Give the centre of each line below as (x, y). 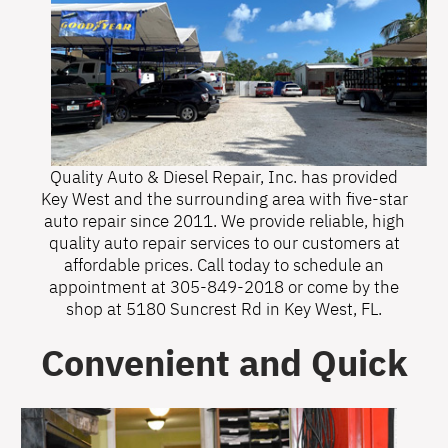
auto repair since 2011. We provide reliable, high (224, 220)
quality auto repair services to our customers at (224, 242)
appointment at (109, 286)
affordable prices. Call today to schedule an (224, 264)
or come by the (341, 286)
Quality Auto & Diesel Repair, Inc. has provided (224, 176)
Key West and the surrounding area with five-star (224, 198)
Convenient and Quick (224, 363)
